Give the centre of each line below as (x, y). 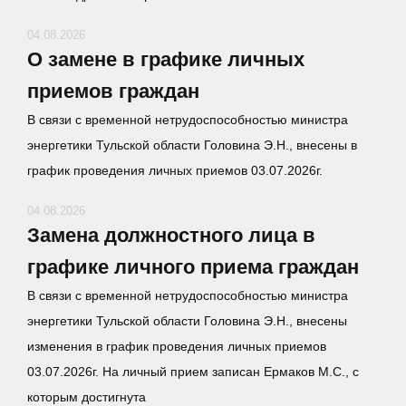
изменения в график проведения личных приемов (177, 346)
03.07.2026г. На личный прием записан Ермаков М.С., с (193, 372)
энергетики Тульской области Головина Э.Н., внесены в (192, 145)
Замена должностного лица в (171, 235)
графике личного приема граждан (193, 267)
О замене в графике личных (166, 59)
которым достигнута (87, 397)
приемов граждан (113, 91)
